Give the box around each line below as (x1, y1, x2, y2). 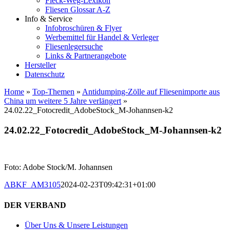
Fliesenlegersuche (45, 42, 103, 51)
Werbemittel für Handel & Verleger (45, 33, 159, 42)
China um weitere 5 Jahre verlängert (4, 97, 121, 105)
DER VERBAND (4, 200, 66, 209)
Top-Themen (32, 87, 74, 96)
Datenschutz (25, 70, 65, 79)
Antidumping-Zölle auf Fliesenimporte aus (82, 87, 220, 96)
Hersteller (25, 61, 56, 69)
